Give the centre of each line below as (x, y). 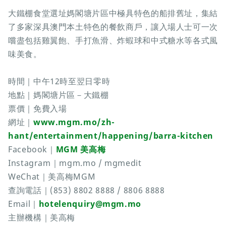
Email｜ (23, 204)
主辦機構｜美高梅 (42, 218)
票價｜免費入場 (38, 109)
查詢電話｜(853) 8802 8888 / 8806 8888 (87, 190)
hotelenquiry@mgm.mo (90, 204)
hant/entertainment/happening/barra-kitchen (111, 136)
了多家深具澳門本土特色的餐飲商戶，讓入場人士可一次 (113, 27)
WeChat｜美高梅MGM (52, 177)
